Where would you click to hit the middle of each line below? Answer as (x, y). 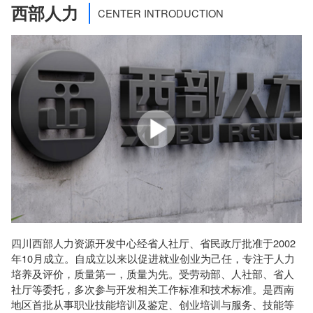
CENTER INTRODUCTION (160, 13)
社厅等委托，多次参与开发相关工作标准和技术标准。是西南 (153, 289)
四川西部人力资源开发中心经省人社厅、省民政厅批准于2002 (154, 242)
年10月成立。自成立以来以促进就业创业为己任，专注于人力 (153, 258)
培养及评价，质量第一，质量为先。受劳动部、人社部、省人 (153, 273)
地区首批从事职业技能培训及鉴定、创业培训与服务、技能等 (153, 304)
